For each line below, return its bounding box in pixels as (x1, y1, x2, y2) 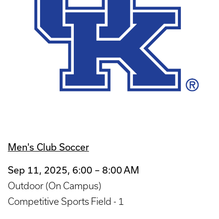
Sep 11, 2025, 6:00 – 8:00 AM (8, 164, 139, 175)
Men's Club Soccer (8, 141, 89, 153)
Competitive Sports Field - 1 (8, 196, 124, 207)
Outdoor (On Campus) (8, 180, 101, 191)
